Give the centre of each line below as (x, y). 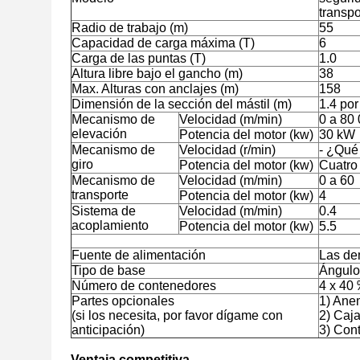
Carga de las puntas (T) (139, 58)
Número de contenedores (144, 286)
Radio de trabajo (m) (130, 28)
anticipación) (108, 330)
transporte (100, 195)
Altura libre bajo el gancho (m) (157, 74)
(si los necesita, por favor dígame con (177, 315)
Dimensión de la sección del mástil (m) (182, 104)
